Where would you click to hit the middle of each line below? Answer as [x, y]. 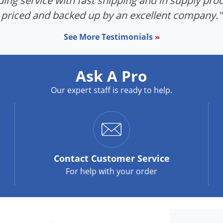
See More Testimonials [109, 37]
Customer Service [129, 159]
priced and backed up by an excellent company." [111, 15]
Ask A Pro [111, 76]
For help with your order [111, 171]
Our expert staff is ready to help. [111, 90]
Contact [71, 159]
